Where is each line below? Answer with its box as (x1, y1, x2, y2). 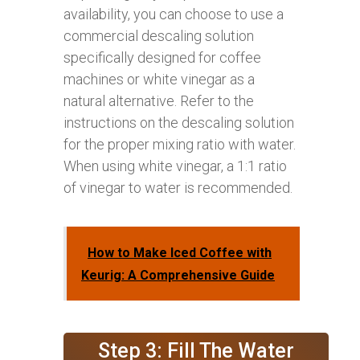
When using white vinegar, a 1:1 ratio (63, 157, 287, 174)
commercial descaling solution (63, 27, 254, 44)
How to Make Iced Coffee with (88, 244, 272, 260)
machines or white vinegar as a (63, 70, 255, 88)
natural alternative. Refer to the (63, 92, 254, 109)
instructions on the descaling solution (63, 113, 294, 131)
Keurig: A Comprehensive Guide (81, 267, 275, 283)
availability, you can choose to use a (63, 5, 284, 22)
